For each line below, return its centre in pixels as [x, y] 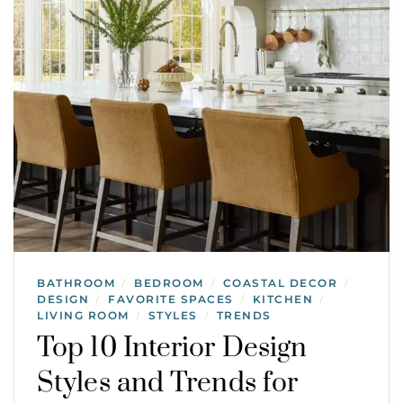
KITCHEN [282, 299]
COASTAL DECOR [280, 282]
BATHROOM [76, 282]
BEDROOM [169, 282]
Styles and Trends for [168, 383]
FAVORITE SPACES [171, 299]
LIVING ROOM [83, 315]
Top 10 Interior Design [172, 348]
